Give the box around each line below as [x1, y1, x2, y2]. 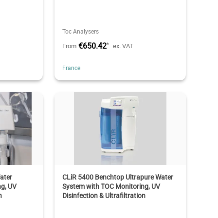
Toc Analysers [62, 28, 99, 35]
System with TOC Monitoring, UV [62, 182, 160, 190]
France [62, 64, 80, 72]
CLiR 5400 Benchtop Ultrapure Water [62, 173, 173, 181]
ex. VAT [112, 42, 133, 50]
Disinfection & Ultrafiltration [62, 191, 145, 200]
